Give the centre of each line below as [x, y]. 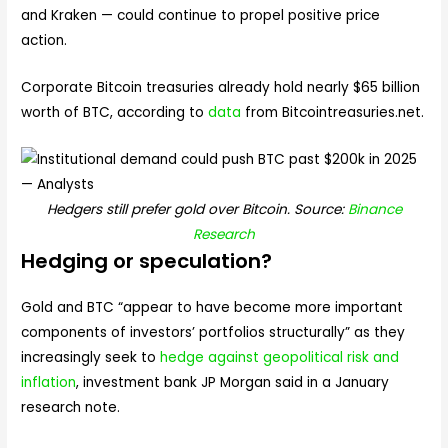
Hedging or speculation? [147, 260]
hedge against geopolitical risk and [280, 357]
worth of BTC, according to [115, 112]
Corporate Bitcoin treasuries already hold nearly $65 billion [221, 87]
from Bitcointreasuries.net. [333, 112]
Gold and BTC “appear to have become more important [212, 307]
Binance [374, 209]
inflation [49, 382]
